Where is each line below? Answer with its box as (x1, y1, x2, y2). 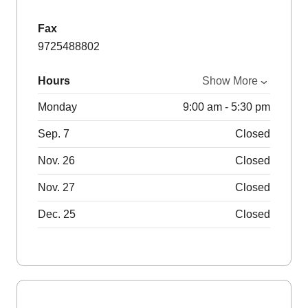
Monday (38, 101, 77, 113)
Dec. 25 (38, 208, 76, 221)
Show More (201, 75, 258, 87)
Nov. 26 (38, 155, 75, 167)
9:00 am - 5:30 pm (182, 101, 270, 113)
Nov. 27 (38, 181, 75, 194)
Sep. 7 (38, 128, 69, 140)
